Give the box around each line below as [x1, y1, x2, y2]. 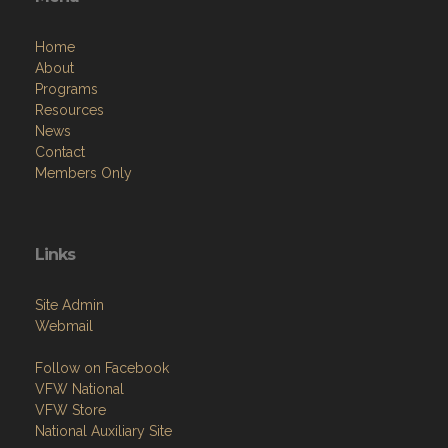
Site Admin [35, 297, 104, 314]
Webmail [35, 318, 93, 335]
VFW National [35, 381, 124, 398]
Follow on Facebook [35, 360, 169, 377]
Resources [35, 102, 104, 119]
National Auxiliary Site [35, 423, 172, 440]
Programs [35, 81, 98, 98]
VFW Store [35, 402, 106, 419]
